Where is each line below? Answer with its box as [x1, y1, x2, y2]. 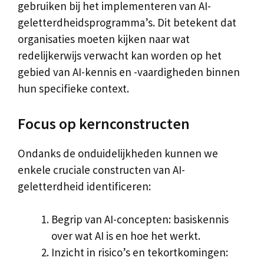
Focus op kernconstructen [18, 113, 190, 133]
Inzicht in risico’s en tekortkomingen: [51, 245, 228, 259]
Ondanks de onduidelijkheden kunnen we [18, 146, 218, 160]
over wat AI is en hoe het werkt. [51, 229, 200, 243]
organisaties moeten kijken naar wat [18, 32, 190, 46]
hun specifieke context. [18, 81, 129, 95]
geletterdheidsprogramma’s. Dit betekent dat [18, 15, 236, 29]
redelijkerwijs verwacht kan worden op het [18, 48, 222, 62]
